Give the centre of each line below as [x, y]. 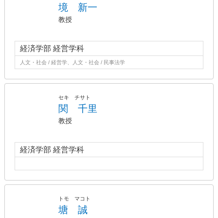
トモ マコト [74, 199]
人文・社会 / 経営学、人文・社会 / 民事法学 [73, 62]
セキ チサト [74, 97]
